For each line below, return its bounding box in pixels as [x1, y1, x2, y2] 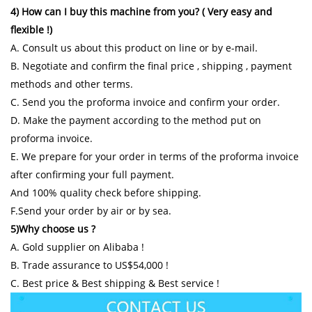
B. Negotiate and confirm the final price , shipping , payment [10, 59, 292, 73]
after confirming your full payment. [10, 168, 174, 182]
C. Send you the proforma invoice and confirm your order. [10, 95, 280, 109]
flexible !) [10, 23, 52, 37]
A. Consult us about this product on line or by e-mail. [10, 41, 258, 55]
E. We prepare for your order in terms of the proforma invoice [10, 150, 299, 164]
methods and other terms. [10, 77, 133, 91]
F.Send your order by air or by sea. [10, 204, 171, 218]
